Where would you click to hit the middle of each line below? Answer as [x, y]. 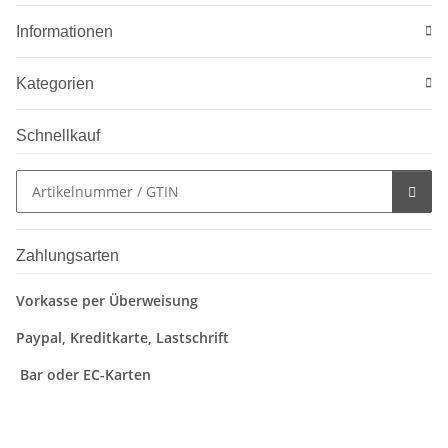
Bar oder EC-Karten [85, 374]
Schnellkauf [58, 135]
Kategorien [55, 83]
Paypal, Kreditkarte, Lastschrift [122, 337]
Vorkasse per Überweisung [107, 300]
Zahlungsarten [67, 255]
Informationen [64, 31]
